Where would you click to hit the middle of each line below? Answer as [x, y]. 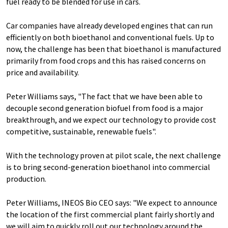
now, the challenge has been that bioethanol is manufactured [113, 49]
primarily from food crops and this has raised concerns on [106, 61]
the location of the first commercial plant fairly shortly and [110, 214]
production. [26, 179]
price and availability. [42, 72]
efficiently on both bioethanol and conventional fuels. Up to [110, 37]
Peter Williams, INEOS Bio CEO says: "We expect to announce [112, 203]
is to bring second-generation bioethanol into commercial [108, 167]
